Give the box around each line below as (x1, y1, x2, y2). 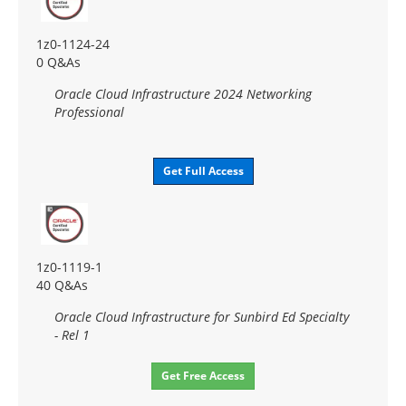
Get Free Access (161, 367, 245, 383)
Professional (54, 102, 124, 121)
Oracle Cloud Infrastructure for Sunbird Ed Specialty (54, 307, 349, 325)
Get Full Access (162, 162, 244, 179)
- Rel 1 (54, 325, 90, 343)
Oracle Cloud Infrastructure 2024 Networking (54, 84, 312, 102)
